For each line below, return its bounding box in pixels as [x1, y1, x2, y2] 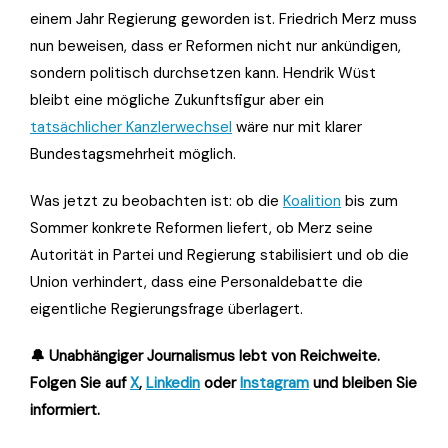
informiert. [30, 399, 100, 420]
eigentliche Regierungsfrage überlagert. [30, 298, 303, 319]
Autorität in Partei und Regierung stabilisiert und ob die [30, 244, 409, 265]
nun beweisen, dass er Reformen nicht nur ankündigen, [30, 35, 401, 56]
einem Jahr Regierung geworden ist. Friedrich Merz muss [30, 8, 417, 29]
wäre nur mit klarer [232, 116, 362, 137]
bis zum [341, 190, 398, 211]
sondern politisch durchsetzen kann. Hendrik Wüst [30, 62, 376, 83]
